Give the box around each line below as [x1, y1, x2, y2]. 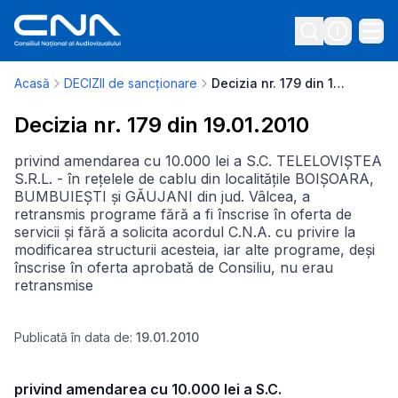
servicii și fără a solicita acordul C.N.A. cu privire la [14, 223, 355, 241]
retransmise [14, 276, 93, 294]
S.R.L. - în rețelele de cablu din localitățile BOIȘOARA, [14, 170, 374, 187]
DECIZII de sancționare [64, 76, 197, 91]
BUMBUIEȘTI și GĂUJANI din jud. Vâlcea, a [14, 187, 310, 205]
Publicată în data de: [14, 330, 136, 345]
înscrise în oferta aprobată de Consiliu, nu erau [14, 259, 333, 276]
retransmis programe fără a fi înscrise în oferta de [14, 205, 352, 223]
